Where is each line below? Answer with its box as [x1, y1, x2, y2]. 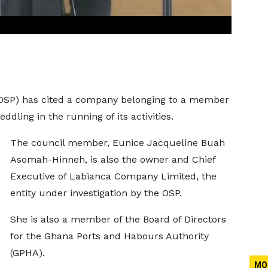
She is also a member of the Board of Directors [10, 214, 226, 225]
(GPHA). [10, 247, 45, 258]
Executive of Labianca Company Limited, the [10, 170, 217, 182]
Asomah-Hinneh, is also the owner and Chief [10, 154, 215, 165]
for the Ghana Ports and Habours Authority [10, 230, 209, 242]
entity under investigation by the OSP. [10, 187, 182, 199]
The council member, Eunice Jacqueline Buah [10, 137, 225, 148]
